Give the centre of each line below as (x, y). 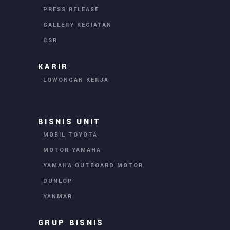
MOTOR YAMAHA (72, 150)
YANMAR (58, 197)
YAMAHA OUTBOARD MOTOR (93, 166)
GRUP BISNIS (71, 223)
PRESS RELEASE (71, 10)
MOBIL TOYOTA (70, 135)
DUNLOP (58, 181)
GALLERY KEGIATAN (78, 25)
